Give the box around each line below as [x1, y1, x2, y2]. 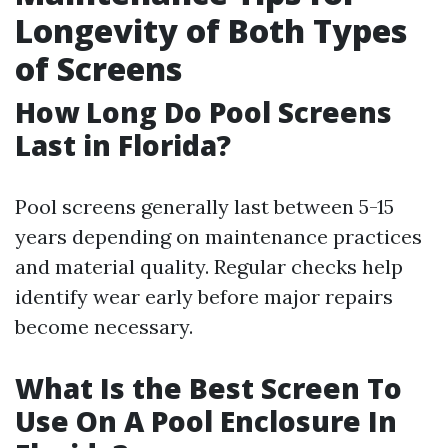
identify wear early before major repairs [15, 284, 393, 309]
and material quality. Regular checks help [15, 254, 403, 279]
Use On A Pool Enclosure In [15, 402, 397, 440]
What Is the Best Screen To [15, 369, 402, 407]
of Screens [15, 47, 182, 90]
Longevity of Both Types [15, 9, 407, 52]
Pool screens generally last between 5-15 [15, 194, 394, 219]
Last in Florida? [15, 126, 231, 164]
